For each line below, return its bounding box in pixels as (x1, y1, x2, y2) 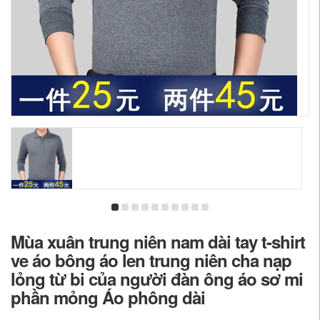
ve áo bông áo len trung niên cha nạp (11, 248, 291, 272)
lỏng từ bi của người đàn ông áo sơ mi (11, 266, 303, 291)
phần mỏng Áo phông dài (11, 285, 205, 309)
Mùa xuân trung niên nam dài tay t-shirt (11, 229, 305, 254)
